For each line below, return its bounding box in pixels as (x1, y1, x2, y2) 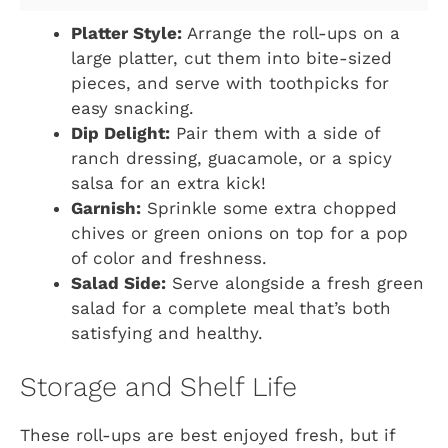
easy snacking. (71, 97, 194, 118)
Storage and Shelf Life (20, 371, 297, 404)
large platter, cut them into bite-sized (71, 47, 392, 68)
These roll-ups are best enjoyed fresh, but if (20, 425, 395, 446)
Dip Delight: (71, 122, 170, 143)
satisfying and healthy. (71, 322, 263, 343)
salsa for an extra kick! (71, 172, 266, 193)
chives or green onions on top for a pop (71, 222, 408, 243)
